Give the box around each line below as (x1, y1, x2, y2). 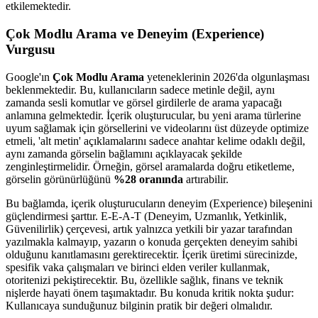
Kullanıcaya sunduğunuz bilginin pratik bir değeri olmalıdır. (6, 299, 273, 312)
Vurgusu (6, 42, 55, 57)
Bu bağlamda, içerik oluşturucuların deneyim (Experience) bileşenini (6, 197, 312, 209)
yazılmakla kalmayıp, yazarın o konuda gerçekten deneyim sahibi (6, 235, 297, 248)
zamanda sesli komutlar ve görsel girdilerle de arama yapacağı (6, 96, 282, 109)
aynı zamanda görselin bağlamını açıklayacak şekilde (6, 147, 242, 160)
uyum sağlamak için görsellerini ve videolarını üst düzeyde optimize (6, 121, 309, 134)
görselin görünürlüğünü (6, 172, 114, 185)
